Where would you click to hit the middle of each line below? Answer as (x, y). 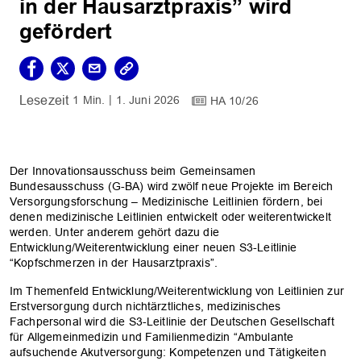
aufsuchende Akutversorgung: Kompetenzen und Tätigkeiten (168, 352)
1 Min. (89, 100)
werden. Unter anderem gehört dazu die (114, 232)
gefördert (66, 32)
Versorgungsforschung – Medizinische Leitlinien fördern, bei (166, 201)
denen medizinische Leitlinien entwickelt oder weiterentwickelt (170, 216)
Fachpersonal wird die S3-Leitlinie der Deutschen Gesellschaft (172, 321)
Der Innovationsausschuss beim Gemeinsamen (133, 170)
